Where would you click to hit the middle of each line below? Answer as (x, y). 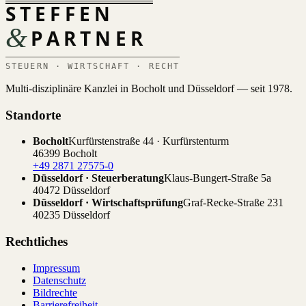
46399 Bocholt (65, 154)
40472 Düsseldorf (71, 191)
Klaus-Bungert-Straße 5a (218, 178)
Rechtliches (37, 242)
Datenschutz (59, 280)
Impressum (56, 268)
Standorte (33, 115)
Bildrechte (55, 292)
